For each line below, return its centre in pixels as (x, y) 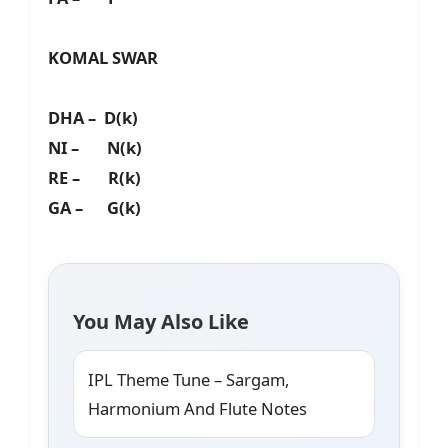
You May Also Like (161, 322)
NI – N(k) (95, 148)
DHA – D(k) (93, 118)
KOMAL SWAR (103, 58)
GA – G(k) (94, 208)
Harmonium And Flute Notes (197, 409)
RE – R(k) (94, 178)
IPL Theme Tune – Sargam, (188, 380)
